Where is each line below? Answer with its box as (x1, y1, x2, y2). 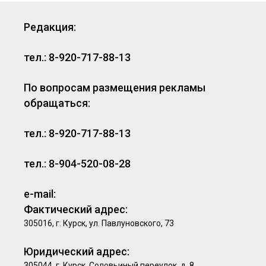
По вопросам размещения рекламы (24, 81, 205, 94)
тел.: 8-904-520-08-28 (24, 157, 131, 170)
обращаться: (24, 97, 90, 109)
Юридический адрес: (24, 245, 129, 258)
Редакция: (24, 21, 76, 33)
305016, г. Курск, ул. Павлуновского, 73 (24, 218, 174, 228)
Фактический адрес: (24, 203, 128, 216)
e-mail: (24, 188, 56, 200)
